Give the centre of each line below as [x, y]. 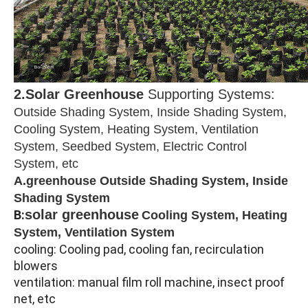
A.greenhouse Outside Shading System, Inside [151, 180]
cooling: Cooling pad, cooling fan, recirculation [139, 249]
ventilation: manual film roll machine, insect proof [149, 282]
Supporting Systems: [211, 94]
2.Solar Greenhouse [79, 94]
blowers [36, 265]
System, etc [46, 163]
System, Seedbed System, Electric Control [130, 146]
